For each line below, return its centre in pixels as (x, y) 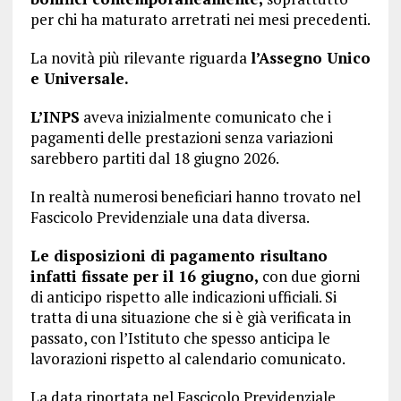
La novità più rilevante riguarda (140, 58)
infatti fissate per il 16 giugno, (144, 276)
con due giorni (309, 276)
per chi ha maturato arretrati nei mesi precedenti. (200, 19)
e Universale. (79, 78)
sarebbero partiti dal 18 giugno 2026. (154, 158)
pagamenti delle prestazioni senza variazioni (181, 137)
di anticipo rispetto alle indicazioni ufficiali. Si (183, 297)
